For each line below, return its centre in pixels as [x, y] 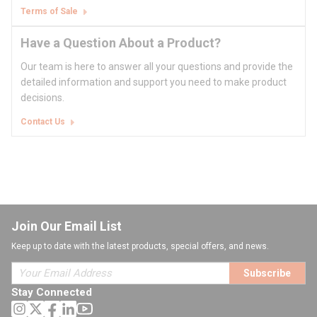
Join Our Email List [67, 226]
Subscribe [267, 273]
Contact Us [43, 122]
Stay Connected [52, 293]
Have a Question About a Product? [121, 43]
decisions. [42, 98]
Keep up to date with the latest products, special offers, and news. [140, 247]
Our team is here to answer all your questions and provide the [157, 67]
